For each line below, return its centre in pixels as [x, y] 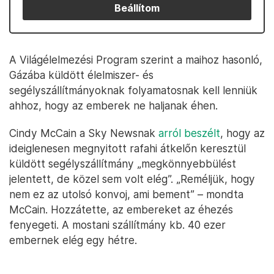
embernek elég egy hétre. [73, 240]
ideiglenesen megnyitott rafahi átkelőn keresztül [128, 148]
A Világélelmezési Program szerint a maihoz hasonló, [136, 60]
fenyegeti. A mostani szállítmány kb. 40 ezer [117, 225]
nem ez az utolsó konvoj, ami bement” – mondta [126, 194]
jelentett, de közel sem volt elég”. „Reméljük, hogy [132, 179]
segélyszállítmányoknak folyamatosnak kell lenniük [133, 90]
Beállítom [137, 8]
